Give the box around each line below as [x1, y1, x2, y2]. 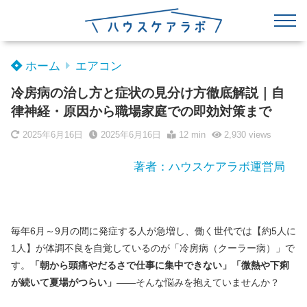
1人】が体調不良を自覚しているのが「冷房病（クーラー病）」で [11, 243, 295, 254]
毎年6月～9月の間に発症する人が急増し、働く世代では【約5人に [11, 225, 296, 236]
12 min [175, 130, 206, 140]
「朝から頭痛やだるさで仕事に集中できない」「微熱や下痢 [30, 260, 289, 271]
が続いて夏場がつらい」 [11, 277, 116, 288]
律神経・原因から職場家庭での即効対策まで [11, 103, 271, 119]
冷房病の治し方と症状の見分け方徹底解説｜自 [11, 85, 284, 100]
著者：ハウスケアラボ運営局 [134, 160, 285, 173]
